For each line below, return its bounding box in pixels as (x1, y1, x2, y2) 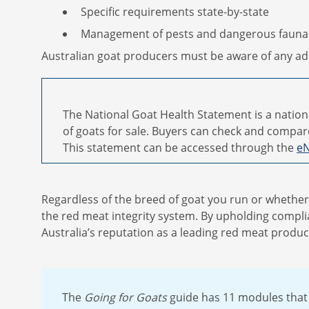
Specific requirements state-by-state (81, 3, 269, 19)
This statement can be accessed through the (63, 139, 297, 155)
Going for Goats (84, 289, 170, 305)
